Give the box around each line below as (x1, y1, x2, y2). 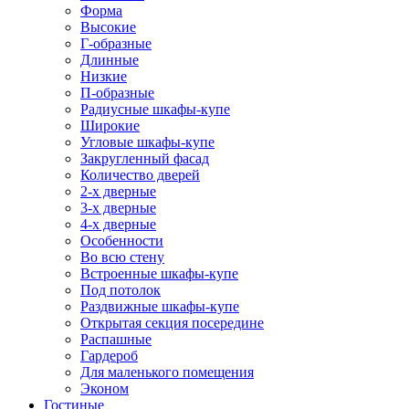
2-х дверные (80, 184, 156, 199)
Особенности (80, 233, 163, 248)
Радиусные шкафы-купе (80, 101, 230, 117)
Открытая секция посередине (80, 315, 264, 330)
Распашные (80, 331, 152, 347)
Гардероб (80, 348, 138, 363)
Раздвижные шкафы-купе (80, 299, 239, 314)
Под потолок (80, 282, 161, 298)
